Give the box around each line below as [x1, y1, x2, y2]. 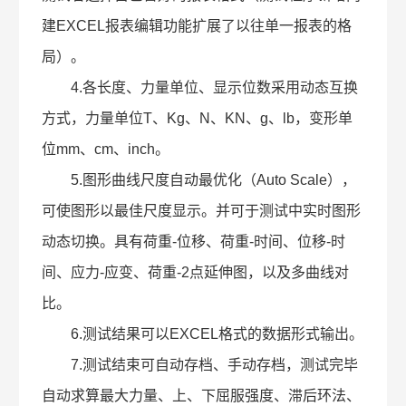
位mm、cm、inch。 [42, 141, 170, 157]
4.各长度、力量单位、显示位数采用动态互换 [42, 80, 359, 95]
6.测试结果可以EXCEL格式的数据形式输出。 [42, 326, 364, 342]
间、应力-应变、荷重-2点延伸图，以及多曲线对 [42, 265, 350, 280]
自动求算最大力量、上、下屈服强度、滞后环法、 [42, 388, 362, 403]
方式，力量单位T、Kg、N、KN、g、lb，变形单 [42, 111, 353, 126]
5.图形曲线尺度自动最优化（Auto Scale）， [42, 172, 357, 188]
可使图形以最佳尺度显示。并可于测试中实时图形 [42, 203, 362, 218]
